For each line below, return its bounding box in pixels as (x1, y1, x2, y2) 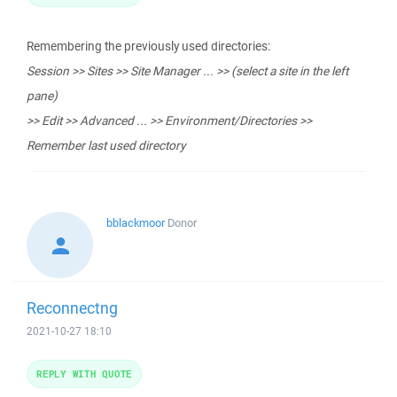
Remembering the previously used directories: (27, 38, 270, 54)
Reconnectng (27, 297, 118, 318)
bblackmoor (106, 215, 165, 230)
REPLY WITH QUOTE (36, 367, 132, 380)
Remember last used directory (27, 137, 185, 153)
